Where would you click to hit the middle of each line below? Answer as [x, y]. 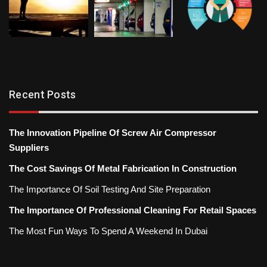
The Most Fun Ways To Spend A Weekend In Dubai [108, 231]
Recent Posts [43, 95]
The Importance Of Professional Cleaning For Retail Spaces [133, 210]
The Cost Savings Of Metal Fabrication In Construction [123, 169]
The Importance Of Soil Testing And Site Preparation [110, 190]
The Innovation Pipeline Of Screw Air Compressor [113, 133]
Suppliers [29, 148]
